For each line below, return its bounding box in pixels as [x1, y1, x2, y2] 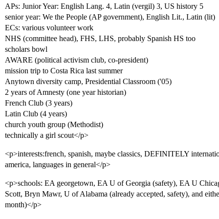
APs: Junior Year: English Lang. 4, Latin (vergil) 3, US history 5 [5, 2, 203, 10]
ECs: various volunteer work [5, 23, 93, 32]
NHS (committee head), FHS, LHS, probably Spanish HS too [5, 34, 196, 43]
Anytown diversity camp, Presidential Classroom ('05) [5, 77, 172, 86]
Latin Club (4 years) [5, 109, 67, 118]
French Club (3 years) [5, 99, 72, 107]
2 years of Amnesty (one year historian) [5, 88, 126, 96]
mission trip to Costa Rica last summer [5, 66, 123, 75]
